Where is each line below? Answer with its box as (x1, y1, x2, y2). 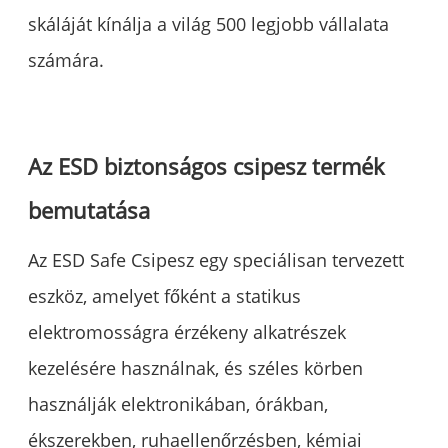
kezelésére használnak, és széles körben (28, 356, 364, 381)
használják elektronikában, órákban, (28, 392, 329, 417)
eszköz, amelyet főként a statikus (28, 284, 302, 309)
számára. (28, 48, 105, 73)
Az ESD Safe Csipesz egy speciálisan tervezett (28, 248, 405, 273)
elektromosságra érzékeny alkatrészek (28, 320, 347, 345)
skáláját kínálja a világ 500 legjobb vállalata (28, 12, 390, 37)
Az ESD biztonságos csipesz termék (28, 151, 386, 182)
